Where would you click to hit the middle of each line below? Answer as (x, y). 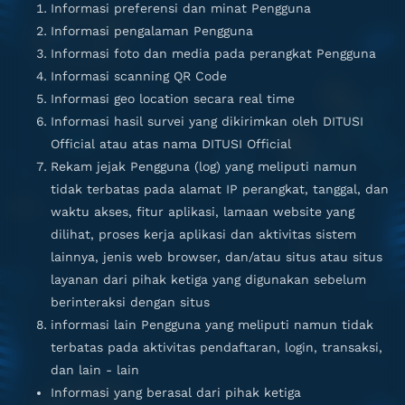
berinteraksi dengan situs (130, 302)
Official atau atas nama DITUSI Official (171, 144)
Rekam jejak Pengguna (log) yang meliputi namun (204, 166)
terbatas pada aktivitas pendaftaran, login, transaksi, (217, 347)
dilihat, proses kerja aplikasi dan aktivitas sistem (203, 234)
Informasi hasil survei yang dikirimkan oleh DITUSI (207, 121)
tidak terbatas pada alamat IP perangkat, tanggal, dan (220, 189)
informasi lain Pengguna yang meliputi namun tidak (212, 325)
